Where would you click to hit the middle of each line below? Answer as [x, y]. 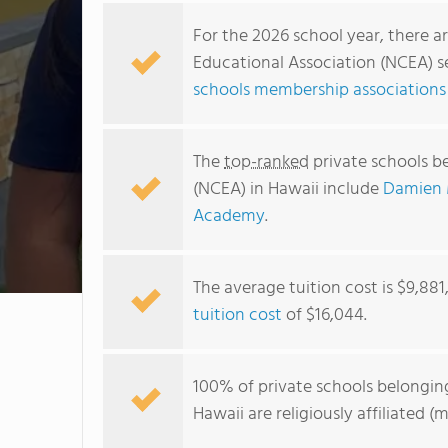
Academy [229, 216]
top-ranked [266, 162]
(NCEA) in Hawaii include [288, 189]
